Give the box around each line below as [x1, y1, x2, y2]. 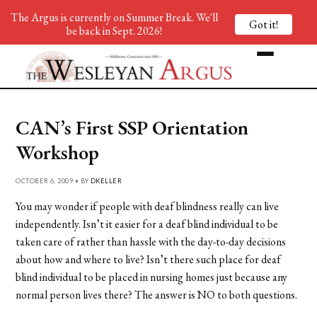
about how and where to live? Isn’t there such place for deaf [16, 251, 282, 267]
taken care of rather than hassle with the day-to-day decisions [16, 234, 287, 249]
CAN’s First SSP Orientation [16, 114, 249, 140]
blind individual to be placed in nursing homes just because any [16, 269, 288, 284]
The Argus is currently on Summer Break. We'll [10, 10, 218, 25]
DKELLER [90, 176, 122, 185]
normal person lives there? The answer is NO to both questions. [16, 287, 298, 302]
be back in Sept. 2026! [66, 23, 162, 38]
